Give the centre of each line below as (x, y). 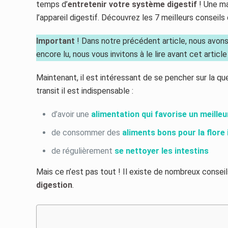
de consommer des (87, 132)
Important (56, 41)
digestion (54, 185)
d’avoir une (72, 114)
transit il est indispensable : (85, 91)
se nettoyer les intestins (162, 151)
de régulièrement (83, 151)
